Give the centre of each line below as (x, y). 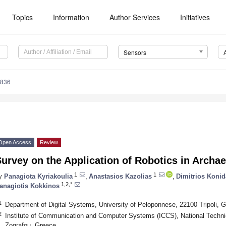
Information (71, 17)
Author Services (135, 17)
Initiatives (195, 17)
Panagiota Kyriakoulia (38, 176)
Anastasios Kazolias (120, 176)
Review (49, 143)
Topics (23, 17)
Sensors (135, 52)
